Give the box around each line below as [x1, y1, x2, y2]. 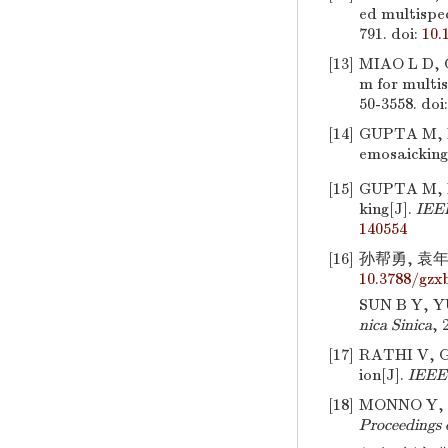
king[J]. [359, 200, 416, 218]
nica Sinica [359, 316, 432, 334]
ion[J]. [359, 366, 408, 384]
